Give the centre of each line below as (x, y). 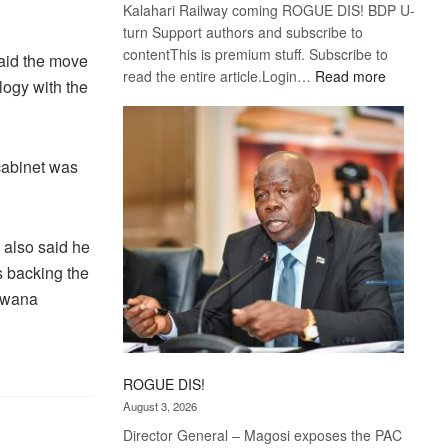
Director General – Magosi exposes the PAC (263, 434)
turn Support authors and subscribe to (243, 31)
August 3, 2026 (160, 405)
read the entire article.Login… (219, 75)
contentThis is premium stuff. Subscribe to (256, 53)
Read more (351, 75)
